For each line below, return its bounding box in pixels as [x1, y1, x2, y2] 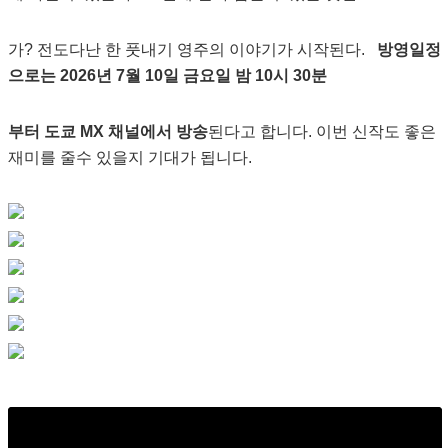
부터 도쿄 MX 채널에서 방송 [7, 123, 208, 140]
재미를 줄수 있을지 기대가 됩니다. [7, 149, 252, 166]
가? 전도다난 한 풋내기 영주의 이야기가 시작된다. [7, 41, 373, 58]
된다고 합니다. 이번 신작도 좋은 [207, 123, 436, 140]
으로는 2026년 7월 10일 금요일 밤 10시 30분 [7, 67, 327, 84]
